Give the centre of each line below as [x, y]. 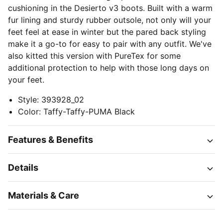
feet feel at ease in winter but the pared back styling [107, 32]
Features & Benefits [51, 140]
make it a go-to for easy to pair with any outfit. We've [110, 44]
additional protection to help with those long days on [109, 68]
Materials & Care [44, 195]
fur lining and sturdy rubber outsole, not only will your [110, 20]
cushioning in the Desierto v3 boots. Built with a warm [110, 8]
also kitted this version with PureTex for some [94, 56]
